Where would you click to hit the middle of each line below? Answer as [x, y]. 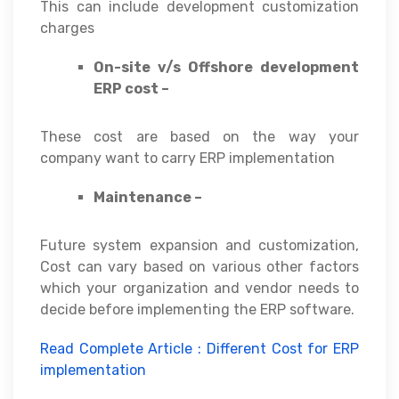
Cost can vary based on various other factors [199, 266]
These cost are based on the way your [199, 136]
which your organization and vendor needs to [199, 288]
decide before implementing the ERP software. [197, 309]
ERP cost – [131, 88]
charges [67, 28]
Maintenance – [148, 197]
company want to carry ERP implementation [187, 158]
